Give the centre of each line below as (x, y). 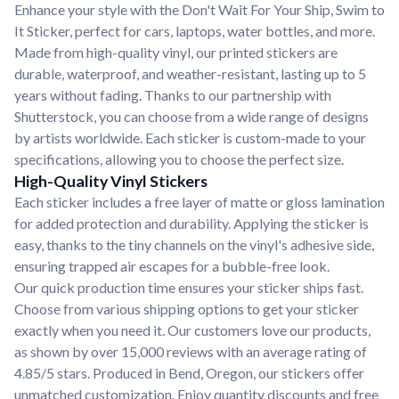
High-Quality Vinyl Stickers (111, 181)
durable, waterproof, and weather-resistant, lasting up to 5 (190, 73)
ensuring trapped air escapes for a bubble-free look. (172, 266)
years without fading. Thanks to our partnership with (173, 95)
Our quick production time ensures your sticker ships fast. (189, 287)
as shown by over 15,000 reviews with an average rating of (191, 351)
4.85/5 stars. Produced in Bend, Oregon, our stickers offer (189, 373)
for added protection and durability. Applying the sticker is (191, 223)
